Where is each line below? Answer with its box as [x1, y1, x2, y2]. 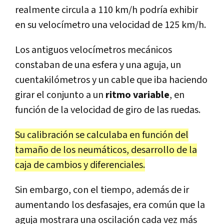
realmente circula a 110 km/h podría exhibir [15, 3, 198, 16]
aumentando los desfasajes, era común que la [15, 198, 205, 211]
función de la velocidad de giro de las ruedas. [15, 103, 200, 116]
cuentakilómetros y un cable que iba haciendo [15, 73, 207, 86]
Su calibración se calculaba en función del [15, 128, 188, 141]
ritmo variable [105, 88, 169, 101]
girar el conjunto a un [15, 88, 105, 101]
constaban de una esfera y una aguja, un [15, 58, 181, 71]
